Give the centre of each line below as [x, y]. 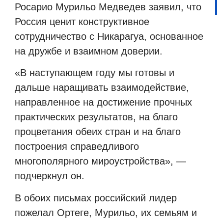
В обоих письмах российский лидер [96, 198]
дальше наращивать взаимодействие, [102, 88]
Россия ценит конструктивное [82, 21]
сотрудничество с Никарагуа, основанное [109, 36]
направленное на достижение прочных [103, 102]
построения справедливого [77, 147]
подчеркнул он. [50, 176]
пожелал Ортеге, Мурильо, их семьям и [106, 212]
